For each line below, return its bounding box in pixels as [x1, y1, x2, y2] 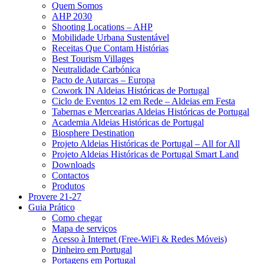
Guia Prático [28, 202, 75, 212]
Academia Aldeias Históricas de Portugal [52, 117, 204, 127]
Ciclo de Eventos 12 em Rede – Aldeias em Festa [52, 96, 235, 106]
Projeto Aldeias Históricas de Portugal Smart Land [52, 149, 239, 159]
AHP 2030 [52, 11, 92, 21]
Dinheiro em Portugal [52, 245, 132, 255]
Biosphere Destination [52, 128, 134, 138]
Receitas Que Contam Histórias [52, 43, 169, 53]
